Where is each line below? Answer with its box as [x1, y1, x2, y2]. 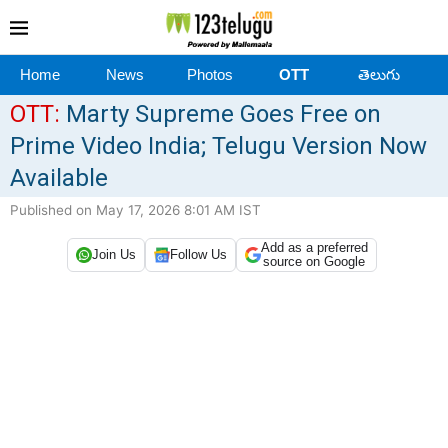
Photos [186, 65, 233, 83]
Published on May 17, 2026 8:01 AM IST [10, 201, 261, 218]
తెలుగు [357, 65, 400, 83]
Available [10, 163, 108, 192]
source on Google [263, 253, 365, 269]
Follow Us [169, 247, 227, 263]
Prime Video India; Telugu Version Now [10, 131, 427, 160]
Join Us [91, 247, 136, 263]
